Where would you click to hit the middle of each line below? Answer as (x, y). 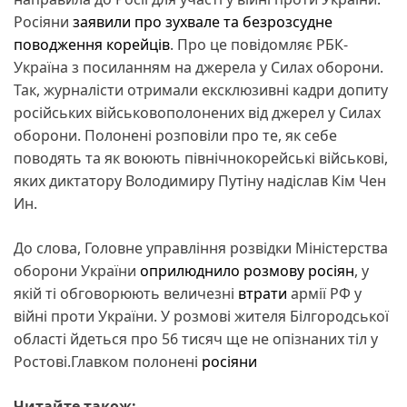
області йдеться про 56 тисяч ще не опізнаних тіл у (196, 338)
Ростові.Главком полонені (108, 361)
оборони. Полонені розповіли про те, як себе (175, 135)
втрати (263, 293)
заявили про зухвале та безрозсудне (203, 21)
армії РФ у (324, 293)
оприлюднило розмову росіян (247, 270)
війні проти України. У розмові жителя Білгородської (201, 316)
